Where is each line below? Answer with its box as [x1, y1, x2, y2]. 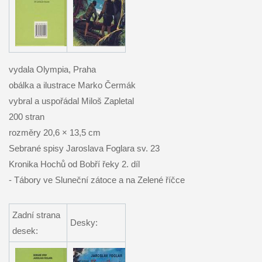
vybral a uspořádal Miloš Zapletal [8, 95, 134, 106]
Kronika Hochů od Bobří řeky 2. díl [8, 158, 140, 169]
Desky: [70, 217, 98, 227]
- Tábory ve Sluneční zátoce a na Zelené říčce [8, 174, 185, 185]
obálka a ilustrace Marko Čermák [8, 80, 136, 90]
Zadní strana [12, 209, 60, 220]
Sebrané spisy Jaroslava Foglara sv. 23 [8, 143, 160, 153]
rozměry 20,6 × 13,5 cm [8, 127, 101, 137]
